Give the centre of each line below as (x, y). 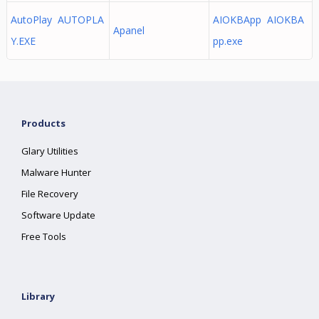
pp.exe (228, 41)
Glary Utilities (50, 151)
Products (44, 123)
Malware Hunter (57, 172)
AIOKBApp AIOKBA (258, 20)
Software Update (59, 215)
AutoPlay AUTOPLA (57, 20)
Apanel (131, 30)
